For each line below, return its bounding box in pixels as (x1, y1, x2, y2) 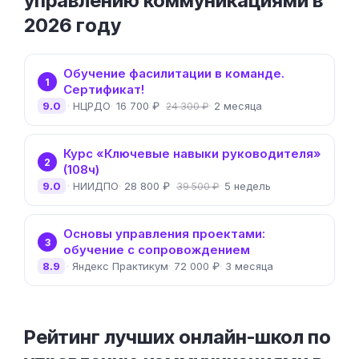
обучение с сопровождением (63, 242, 250, 257)
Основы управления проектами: (63, 226, 265, 241)
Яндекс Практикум (72, 260, 168, 272)
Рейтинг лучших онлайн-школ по (24, 325, 331, 349)
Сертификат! (63, 82, 144, 97)
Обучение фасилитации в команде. (63, 66, 284, 81)
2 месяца (214, 99, 262, 112)
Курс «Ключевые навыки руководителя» (63, 146, 321, 161)
